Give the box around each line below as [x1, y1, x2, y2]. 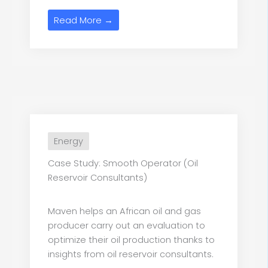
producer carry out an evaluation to [48, 220, 205, 232]
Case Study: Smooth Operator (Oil [48, 157, 198, 170]
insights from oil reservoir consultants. [48, 248, 214, 261]
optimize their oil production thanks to [48, 234, 215, 246]
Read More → [54, 14, 113, 27]
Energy [54, 135, 83, 148]
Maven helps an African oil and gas [48, 205, 201, 218]
